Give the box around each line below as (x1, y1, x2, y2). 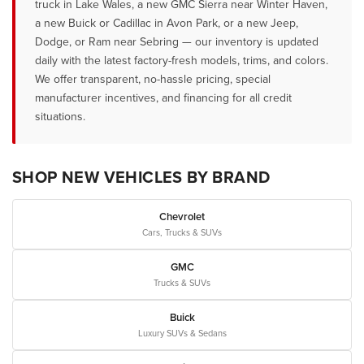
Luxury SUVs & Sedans (137, 327, 227, 340)
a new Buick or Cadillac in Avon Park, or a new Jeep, (35, 15, 298, 32)
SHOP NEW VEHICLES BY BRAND (12, 165, 271, 189)
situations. (35, 108, 85, 125)
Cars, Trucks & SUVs (142, 226, 222, 240)
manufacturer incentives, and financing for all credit (35, 89, 292, 106)
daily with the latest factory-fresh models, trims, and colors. (35, 52, 328, 69)
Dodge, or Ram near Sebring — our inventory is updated (35, 33, 318, 50)
